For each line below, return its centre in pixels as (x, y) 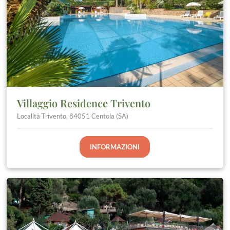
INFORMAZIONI (115, 147)
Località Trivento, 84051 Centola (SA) (73, 116)
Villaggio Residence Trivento (84, 103)
